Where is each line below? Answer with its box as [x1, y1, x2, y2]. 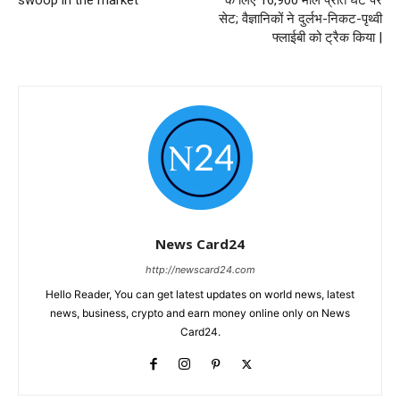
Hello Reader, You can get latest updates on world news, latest [46, 287, 354, 301]
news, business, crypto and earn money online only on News [50, 305, 350, 320]
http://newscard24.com [145, 262, 255, 276]
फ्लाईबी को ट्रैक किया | [271, 29, 382, 46]
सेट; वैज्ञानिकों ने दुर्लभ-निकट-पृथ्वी [218, 10, 382, 27]
